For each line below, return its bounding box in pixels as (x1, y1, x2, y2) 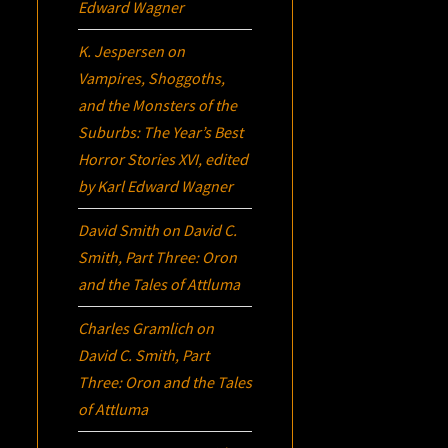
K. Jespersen (78, 40, 165, 61)
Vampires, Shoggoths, (78, 67, 226, 88)
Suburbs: (78, 121, 144, 142)
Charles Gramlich (78, 317, 194, 338)
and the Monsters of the (78, 94, 238, 115)
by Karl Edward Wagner (78, 175, 234, 196)
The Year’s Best (143, 121, 244, 142)
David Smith (78, 219, 160, 240)
